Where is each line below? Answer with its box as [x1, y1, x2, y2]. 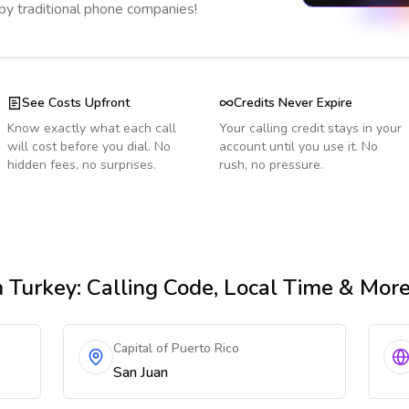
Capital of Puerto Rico [113, 340, 240, 357]
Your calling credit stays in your [219, 120, 402, 137]
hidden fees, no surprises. [7, 156, 156, 173]
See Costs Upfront [22, 94, 130, 111]
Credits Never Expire [234, 94, 352, 111]
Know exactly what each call [7, 120, 176, 137]
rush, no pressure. [219, 156, 323, 173]
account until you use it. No [219, 138, 378, 155]
